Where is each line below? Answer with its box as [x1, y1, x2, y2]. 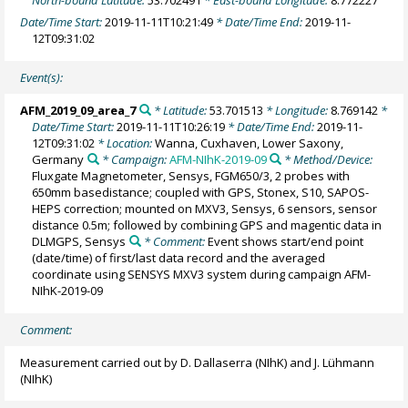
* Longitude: [262, 101, 331, 118]
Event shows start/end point [207, 232, 363, 250]
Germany [32, 150, 85, 168]
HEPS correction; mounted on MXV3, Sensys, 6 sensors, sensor [32, 199, 378, 217]
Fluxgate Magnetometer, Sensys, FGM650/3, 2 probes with [32, 167, 351, 184]
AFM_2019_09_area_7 [20, 101, 137, 118]
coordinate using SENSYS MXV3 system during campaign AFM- [32, 265, 372, 282]
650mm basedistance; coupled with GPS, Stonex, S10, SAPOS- [32, 183, 370, 200]
